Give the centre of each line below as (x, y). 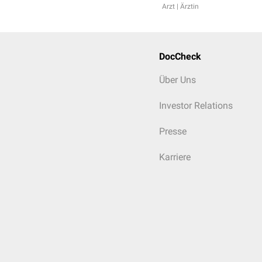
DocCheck (180, 56)
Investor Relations (196, 106)
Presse (173, 131)
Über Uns (177, 80)
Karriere (175, 157)
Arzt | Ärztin (180, 6)
